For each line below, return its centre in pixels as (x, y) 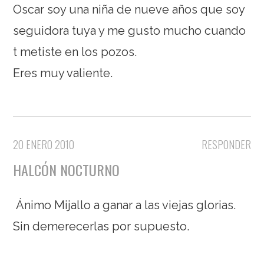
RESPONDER (226, 145)
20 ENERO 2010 (44, 145)
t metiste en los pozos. (75, 52)
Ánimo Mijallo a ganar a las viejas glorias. (125, 205)
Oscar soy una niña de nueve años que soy (129, 10)
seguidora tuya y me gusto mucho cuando (130, 31)
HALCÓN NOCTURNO (67, 170)
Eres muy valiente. (63, 73)
